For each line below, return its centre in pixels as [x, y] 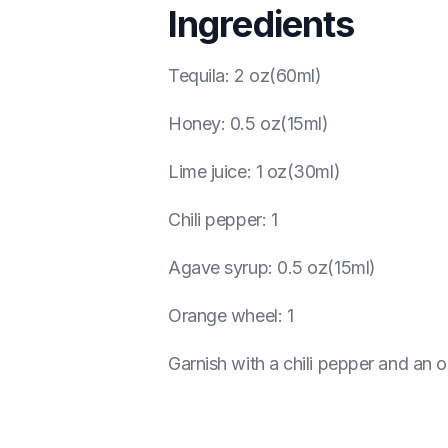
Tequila [196, 75]
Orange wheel [223, 315]
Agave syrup [218, 267]
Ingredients [261, 24]
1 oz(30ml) [298, 171]
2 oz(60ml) [277, 75]
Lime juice [207, 171]
